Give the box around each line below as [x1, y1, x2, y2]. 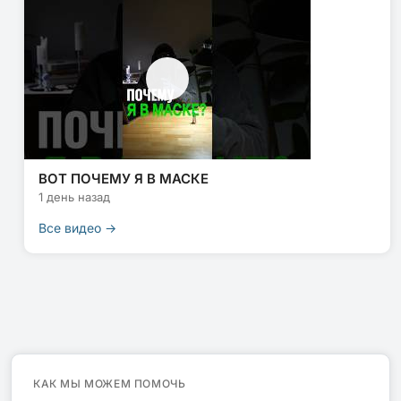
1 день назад [38, 190, 110, 205]
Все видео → [38, 219, 116, 235]
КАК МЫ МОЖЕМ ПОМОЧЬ [33, 377, 186, 391]
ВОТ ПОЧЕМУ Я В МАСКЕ [38, 170, 209, 188]
